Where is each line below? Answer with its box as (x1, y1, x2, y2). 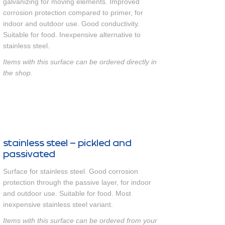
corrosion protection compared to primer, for (3, 9, 143, 17)
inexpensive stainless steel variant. (3, 200, 113, 208)
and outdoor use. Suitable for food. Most (3, 189, 131, 197)
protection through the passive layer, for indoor (3, 178, 151, 186)
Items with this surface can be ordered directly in (3, 58, 157, 66)
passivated (3, 149, 55, 160)
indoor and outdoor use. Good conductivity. (3, 20, 140, 28)
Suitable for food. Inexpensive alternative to (3, 31, 141, 39)
